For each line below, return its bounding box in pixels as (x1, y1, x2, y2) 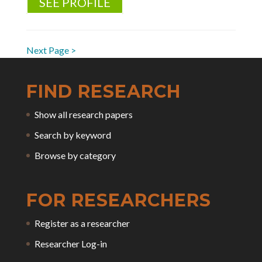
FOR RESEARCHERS (26, 189, 211, 212)
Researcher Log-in (34, 238, 107, 250)
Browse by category (34, 150, 116, 161)
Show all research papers (34, 109, 133, 120)
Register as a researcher (34, 218, 130, 229)
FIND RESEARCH (26, 81, 181, 102)
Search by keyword (34, 129, 111, 140)
